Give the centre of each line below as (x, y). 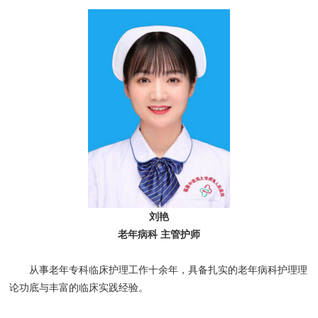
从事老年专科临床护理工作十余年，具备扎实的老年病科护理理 (159, 270)
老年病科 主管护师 (159, 235)
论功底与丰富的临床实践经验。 (79, 288)
